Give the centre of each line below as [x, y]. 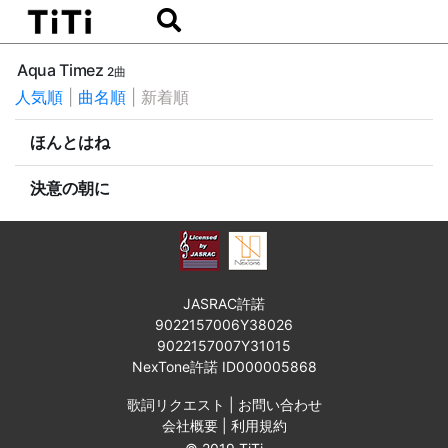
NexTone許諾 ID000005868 [224, 366]
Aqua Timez [62, 70]
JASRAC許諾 [224, 303]
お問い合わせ [279, 404]
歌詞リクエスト [175, 404]
